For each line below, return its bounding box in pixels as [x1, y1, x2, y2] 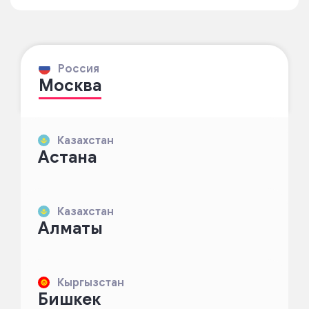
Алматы [38, 218, 103, 239]
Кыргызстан [50, 276, 124, 290]
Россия [50, 62, 99, 77]
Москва [39, 75, 101, 97]
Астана [38, 147, 97, 168]
